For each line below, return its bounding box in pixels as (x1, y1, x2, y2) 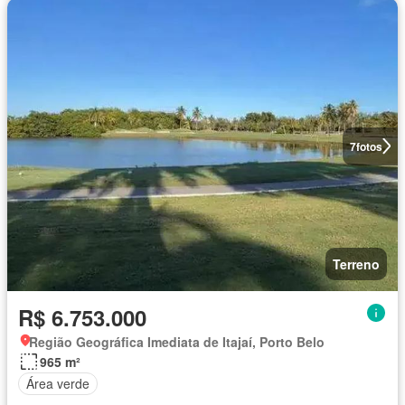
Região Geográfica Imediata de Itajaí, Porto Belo (29, 332, 325, 351)
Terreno (333, 254, 380, 273)
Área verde (26, 374, 89, 393)
